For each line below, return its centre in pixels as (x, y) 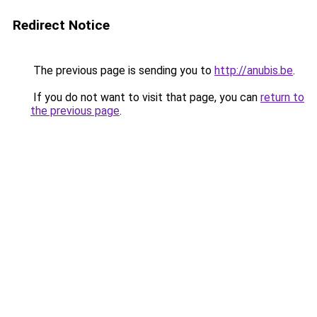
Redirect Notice (61, 25)
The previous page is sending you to (122, 70)
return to (282, 97)
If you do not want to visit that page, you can (145, 97)
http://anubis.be (254, 70)
